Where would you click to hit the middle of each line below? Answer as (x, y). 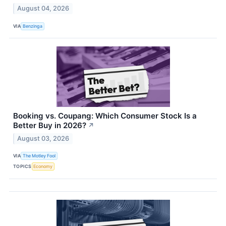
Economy (43, 166)
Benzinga (33, 26)
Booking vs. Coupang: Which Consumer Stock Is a (105, 116)
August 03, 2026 (43, 138)
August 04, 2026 (43, 9)
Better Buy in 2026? (50, 126)
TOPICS (22, 166)
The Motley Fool (39, 156)
